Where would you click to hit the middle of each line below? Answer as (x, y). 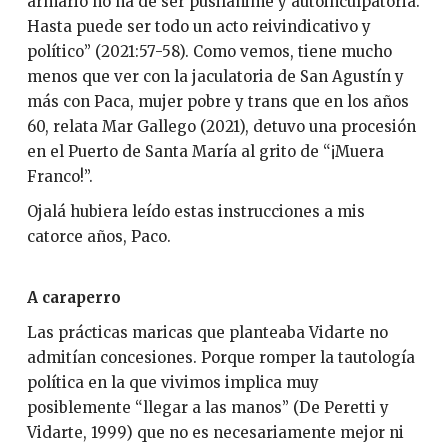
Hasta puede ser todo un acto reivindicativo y (198, 26)
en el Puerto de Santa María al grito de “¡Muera (205, 151)
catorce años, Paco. (98, 237)
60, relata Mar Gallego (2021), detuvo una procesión (221, 126)
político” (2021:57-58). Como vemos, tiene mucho (209, 51)
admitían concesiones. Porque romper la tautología (220, 358)
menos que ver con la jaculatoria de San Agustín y (215, 76)
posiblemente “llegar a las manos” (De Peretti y (207, 408)
